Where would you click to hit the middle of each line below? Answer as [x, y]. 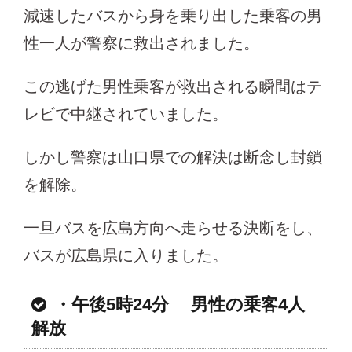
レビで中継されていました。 [126, 114]
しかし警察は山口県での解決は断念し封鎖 [173, 157]
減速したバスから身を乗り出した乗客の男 [173, 15]
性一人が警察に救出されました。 [141, 43]
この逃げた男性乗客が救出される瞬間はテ [173, 86]
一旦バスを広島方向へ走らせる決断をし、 [173, 227]
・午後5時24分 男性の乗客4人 [180, 304]
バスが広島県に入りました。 [126, 255]
